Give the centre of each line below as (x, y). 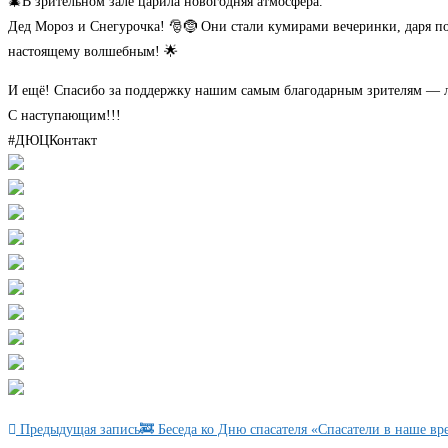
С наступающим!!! (64, 116)
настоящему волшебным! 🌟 (93, 52)
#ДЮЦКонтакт (52, 141)
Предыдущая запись (78, 430)
